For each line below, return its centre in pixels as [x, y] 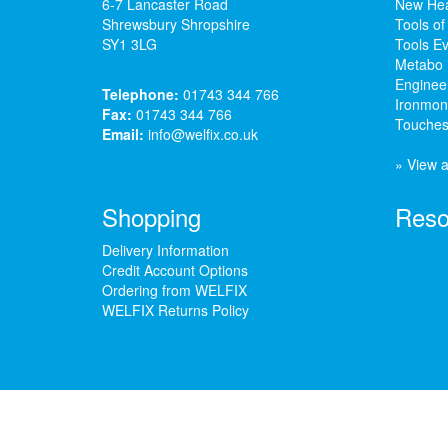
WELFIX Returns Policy [175, 309]
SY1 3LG [129, 43]
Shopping [151, 216]
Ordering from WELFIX [174, 289]
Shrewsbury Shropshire [176, 23]
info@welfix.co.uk [203, 133]
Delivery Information [165, 249]
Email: [123, 133]
